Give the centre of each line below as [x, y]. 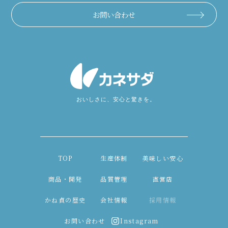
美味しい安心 [163, 158]
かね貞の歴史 [65, 199]
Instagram [139, 220]
